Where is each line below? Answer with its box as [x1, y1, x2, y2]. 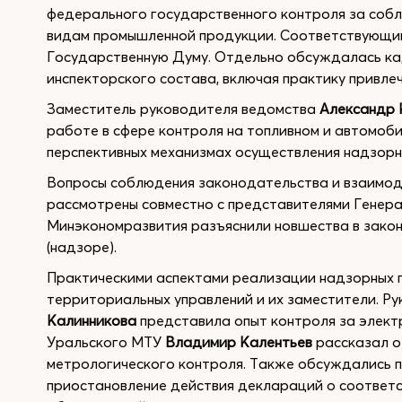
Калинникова [47, 311, 136, 329]
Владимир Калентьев [165, 333, 312, 351]
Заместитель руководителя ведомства [47, 100, 319, 118]
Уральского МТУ [47, 333, 165, 351]
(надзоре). [47, 238, 117, 256]
